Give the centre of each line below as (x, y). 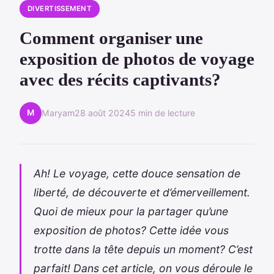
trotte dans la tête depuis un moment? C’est (143, 249)
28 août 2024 (102, 113)
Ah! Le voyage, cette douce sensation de (137, 173)
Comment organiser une (111, 38)
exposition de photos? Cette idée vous (131, 230)
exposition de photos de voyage (137, 58)
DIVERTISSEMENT (60, 9)
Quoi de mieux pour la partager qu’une (131, 211)
